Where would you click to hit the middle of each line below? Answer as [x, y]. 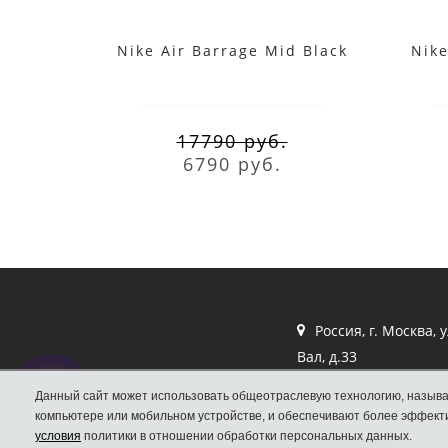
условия [58, 436]
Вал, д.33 [327, 356]
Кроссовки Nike [350, 382]
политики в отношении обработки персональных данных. [246, 436]
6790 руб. [232, 163]
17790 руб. [232, 140]
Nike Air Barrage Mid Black [232, 50]
